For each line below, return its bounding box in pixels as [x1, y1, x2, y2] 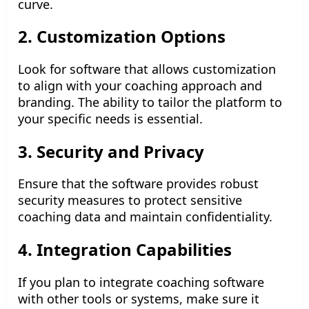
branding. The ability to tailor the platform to [18, 93, 282, 110]
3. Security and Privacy [18, 139, 204, 163]
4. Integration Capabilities [18, 238, 232, 261]
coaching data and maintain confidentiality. [18, 208, 272, 226]
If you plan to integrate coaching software [18, 273, 264, 290]
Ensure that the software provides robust [18, 175, 259, 192]
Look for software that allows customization [18, 60, 276, 77]
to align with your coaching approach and [18, 77, 262, 94]
